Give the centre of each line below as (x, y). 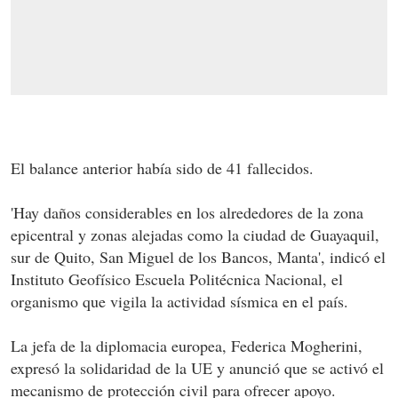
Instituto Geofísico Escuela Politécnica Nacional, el (177, 279)
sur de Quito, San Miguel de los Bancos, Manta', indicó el (198, 256)
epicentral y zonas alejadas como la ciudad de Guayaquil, (195, 234)
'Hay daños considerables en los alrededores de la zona (187, 212)
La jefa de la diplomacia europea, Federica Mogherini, (187, 345)
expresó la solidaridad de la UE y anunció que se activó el (197, 367)
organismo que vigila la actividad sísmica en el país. (179, 301)
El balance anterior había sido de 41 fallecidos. (162, 167)
